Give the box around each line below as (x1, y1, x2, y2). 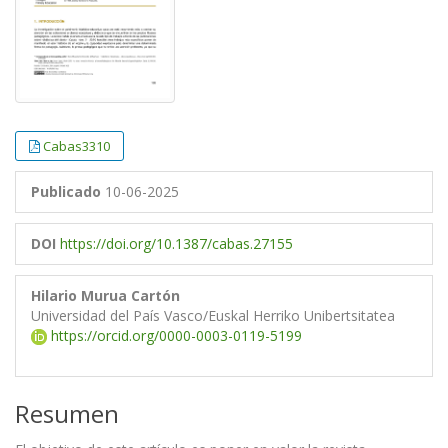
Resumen (15, 397, 119, 431)
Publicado (31, 182, 101, 202)
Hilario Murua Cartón (31, 286, 180, 306)
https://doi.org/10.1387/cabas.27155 (60, 234, 293, 254)
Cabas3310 (43, 137, 110, 156)
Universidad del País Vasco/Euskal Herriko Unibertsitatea (31, 306, 395, 326)
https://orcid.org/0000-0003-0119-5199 (47, 326, 302, 346)
